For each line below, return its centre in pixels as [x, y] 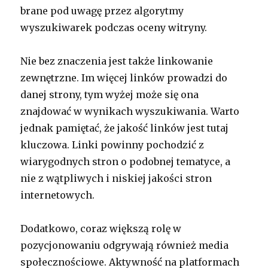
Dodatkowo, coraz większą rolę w [101, 229]
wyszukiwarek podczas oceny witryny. [114, 28]
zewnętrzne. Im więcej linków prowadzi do [124, 78]
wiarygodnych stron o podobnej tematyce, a [126, 162]
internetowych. [58, 195]
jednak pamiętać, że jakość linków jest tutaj [125, 128]
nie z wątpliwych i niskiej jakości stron [116, 179]
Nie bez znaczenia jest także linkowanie [117, 61]
